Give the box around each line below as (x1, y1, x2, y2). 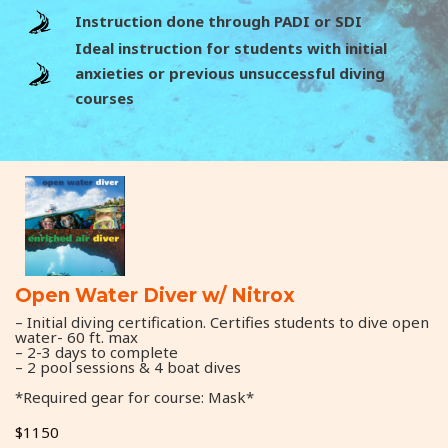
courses (75, 87, 134, 108)
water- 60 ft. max (15, 326, 138, 347)
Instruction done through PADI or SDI (75, 10, 362, 31)
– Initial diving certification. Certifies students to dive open (15, 311, 429, 332)
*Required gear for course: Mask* (15, 386, 254, 407)
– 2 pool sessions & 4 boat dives (15, 356, 241, 377)
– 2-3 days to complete (15, 341, 178, 362)
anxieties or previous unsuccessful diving (75, 62, 385, 83)
